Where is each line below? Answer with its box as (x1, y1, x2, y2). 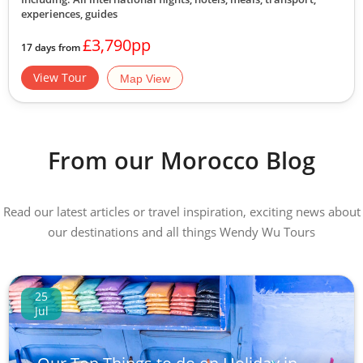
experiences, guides (21, 6, 117, 21)
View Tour (33, 70, 87, 85)
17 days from (21, 41, 83, 54)
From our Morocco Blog (48, 144, 315, 176)
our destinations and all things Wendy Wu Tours (48, 224, 315, 240)
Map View (120, 72, 170, 85)
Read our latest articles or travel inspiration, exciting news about (2, 203, 361, 220)
